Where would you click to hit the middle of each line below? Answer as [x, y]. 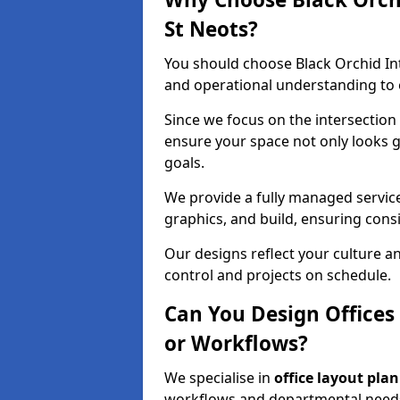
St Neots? [211, 29]
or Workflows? [236, 343]
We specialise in [219, 378]
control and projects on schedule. [278, 275]
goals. [184, 162]
